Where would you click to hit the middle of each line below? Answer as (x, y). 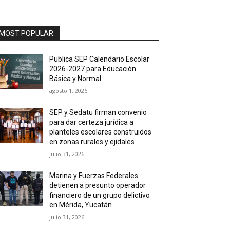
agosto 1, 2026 (69, 91)
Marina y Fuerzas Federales (94, 176)
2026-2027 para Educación (93, 69)
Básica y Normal (75, 79)
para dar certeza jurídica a (92, 122)
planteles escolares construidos (101, 132)
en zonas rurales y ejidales (92, 142)
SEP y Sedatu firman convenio (98, 112)
